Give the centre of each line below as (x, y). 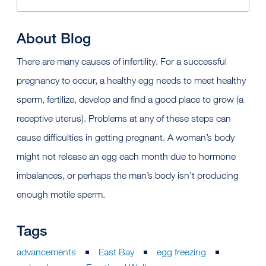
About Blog (54, 37)
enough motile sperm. (61, 194)
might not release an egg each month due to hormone (126, 156)
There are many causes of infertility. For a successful (122, 61)
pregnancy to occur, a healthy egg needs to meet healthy (131, 80)
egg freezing (181, 252)
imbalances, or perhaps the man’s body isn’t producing (128, 175)
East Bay (116, 252)
